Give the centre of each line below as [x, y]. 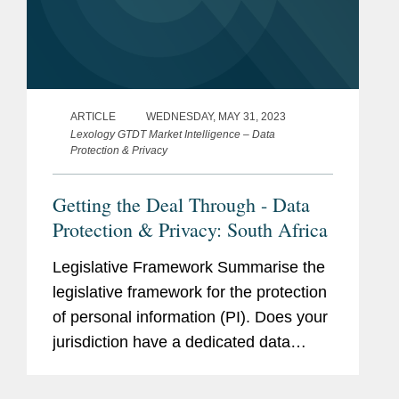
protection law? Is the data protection [183, 366]
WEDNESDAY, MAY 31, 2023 [216, 116]
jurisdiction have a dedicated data [171, 342]
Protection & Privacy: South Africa [190, 229]
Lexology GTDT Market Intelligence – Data [173, 134]
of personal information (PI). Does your [190, 317]
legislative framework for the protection [190, 292]
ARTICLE [93, 116]
